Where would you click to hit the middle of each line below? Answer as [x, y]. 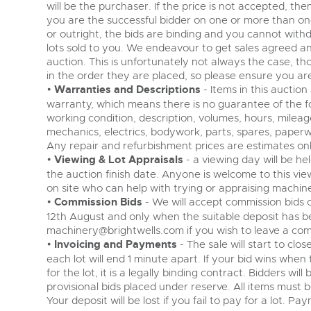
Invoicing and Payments [116, 245]
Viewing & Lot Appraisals [119, 160]
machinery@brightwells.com [115, 230]
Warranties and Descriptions [127, 90]
